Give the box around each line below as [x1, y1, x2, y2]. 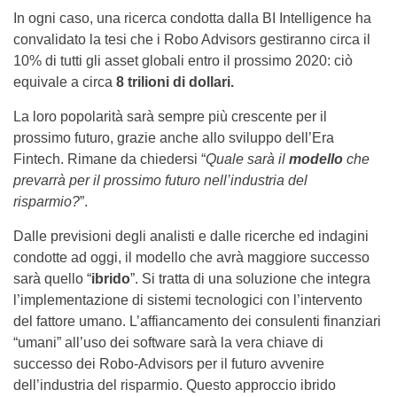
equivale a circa [13, 74, 116, 90]
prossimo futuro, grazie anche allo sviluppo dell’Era [13, 130, 334, 146]
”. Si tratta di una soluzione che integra [130, 271, 370, 287]
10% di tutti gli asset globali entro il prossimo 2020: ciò [13, 53, 353, 69]
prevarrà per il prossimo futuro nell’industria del [13, 173, 307, 189]
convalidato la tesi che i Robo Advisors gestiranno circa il [13, 32, 370, 48]
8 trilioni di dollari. [116, 74, 234, 90]
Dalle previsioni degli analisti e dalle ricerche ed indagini [13, 229, 369, 245]
